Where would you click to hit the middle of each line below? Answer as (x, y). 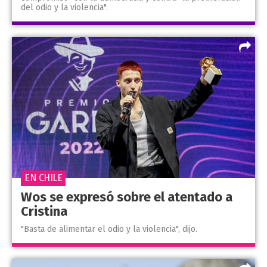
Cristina (44, 211)
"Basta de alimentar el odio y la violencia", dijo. (109, 229)
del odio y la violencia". (64, 8)
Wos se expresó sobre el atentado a (127, 197)
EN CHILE (43, 178)
